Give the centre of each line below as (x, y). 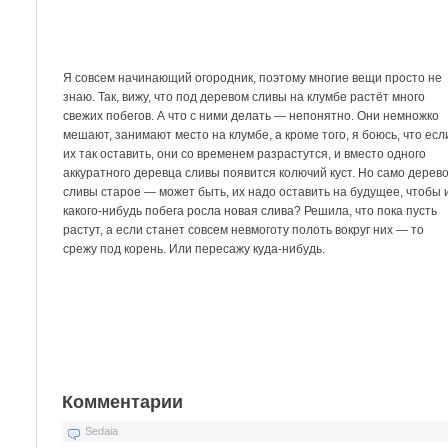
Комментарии (123, 401)
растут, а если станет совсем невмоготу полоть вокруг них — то (244, 229)
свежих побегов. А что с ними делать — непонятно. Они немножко (251, 115)
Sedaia (102, 430)
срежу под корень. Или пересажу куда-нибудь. (194, 248)
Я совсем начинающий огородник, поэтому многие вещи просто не (253, 77)
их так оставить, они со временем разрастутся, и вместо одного (245, 153)
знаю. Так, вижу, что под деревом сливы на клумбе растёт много (244, 96)
